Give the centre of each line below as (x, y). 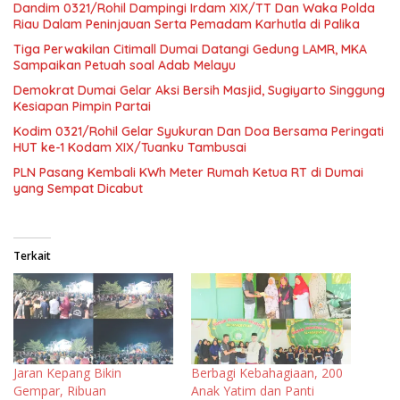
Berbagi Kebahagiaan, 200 (267, 372)
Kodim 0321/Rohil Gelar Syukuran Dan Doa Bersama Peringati (199, 131)
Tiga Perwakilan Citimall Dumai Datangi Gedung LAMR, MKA (190, 49)
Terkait (32, 255)
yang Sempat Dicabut (78, 188)
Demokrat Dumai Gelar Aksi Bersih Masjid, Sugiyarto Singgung (199, 90)
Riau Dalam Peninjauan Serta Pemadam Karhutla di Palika (187, 24)
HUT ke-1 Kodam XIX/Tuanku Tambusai (130, 147)
